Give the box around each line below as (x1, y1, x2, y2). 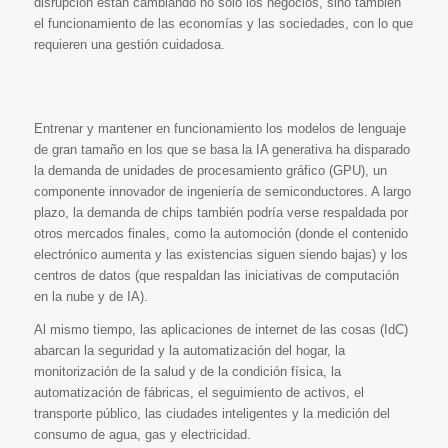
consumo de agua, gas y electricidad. (33, 426, 251, 442)
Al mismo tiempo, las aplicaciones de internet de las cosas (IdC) (33, 321, 408, 337)
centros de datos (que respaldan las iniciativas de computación (33, 268, 399, 284)
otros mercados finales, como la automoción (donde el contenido (33, 226, 408, 242)
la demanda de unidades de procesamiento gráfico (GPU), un (33, 163, 387, 179)
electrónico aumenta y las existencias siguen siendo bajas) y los (33, 247, 408, 263)
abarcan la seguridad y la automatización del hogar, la (33, 342, 345, 358)
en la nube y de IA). (33, 289, 148, 305)
